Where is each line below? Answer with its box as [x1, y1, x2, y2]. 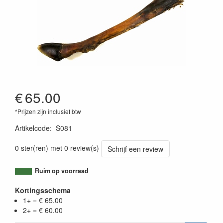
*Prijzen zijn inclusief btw [15, 107, 81, 115]
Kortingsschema [15, 185, 71, 195]
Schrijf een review [108, 143, 163, 154]
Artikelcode [15, 122, 50, 133]
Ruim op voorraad [35, 166, 89, 175]
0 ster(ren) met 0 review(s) [15, 142, 99, 153]
